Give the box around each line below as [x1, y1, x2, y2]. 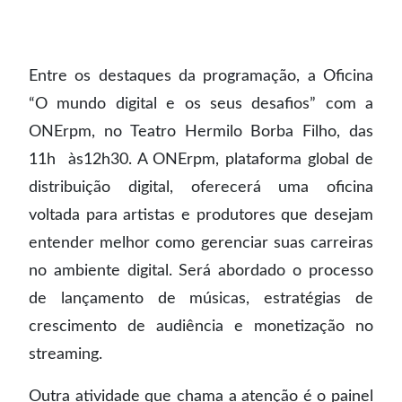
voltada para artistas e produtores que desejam [29, 207, 373, 223]
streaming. [29, 346, 102, 363]
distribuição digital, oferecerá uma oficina [29, 179, 373, 196]
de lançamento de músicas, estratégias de [29, 291, 373, 307]
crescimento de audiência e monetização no [29, 319, 373, 335]
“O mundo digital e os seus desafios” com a [29, 96, 373, 112]
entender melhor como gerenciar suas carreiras [29, 235, 373, 251]
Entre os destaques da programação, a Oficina [29, 68, 373, 84]
